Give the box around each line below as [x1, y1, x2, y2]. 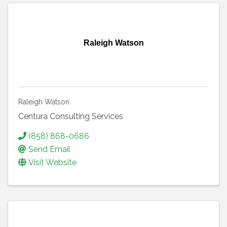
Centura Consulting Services [18, 111, 123, 121]
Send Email [28, 144, 70, 154]
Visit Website [28, 157, 77, 167]
